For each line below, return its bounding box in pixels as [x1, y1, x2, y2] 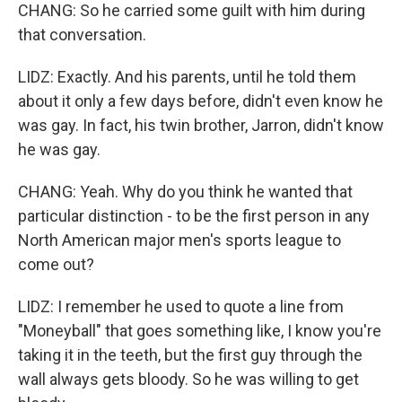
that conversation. [18, 25, 146, 44]
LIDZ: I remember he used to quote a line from [18, 297, 344, 316]
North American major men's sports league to [18, 231, 341, 249]
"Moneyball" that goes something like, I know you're [18, 321, 381, 340]
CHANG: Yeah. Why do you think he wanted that [18, 182, 353, 201]
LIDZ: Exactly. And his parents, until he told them [18, 67, 356, 86]
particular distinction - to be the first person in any [18, 206, 370, 225]
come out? [18, 255, 94, 274]
